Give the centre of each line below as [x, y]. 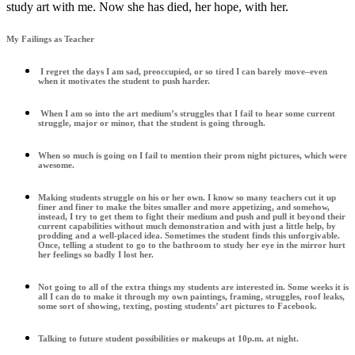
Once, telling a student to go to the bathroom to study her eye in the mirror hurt [192, 245]
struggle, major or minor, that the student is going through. [152, 123]
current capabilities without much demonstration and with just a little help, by [187, 226]
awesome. [56, 165]
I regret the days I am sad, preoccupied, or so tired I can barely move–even [183, 72]
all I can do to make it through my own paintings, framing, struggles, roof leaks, [191, 297]
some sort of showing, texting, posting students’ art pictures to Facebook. [177, 306]
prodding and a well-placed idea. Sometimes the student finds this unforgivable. [189, 236]
